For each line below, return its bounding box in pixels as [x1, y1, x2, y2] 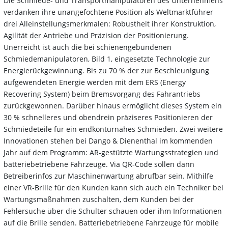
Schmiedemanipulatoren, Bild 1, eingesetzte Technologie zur [4, 53, 210, 64]
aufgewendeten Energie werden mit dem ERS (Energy [4, 77, 186, 87]
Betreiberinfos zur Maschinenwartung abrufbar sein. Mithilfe [4, 170, 213, 181]
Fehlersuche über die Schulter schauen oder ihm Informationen [4, 206, 222, 216]
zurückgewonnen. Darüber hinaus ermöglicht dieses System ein [4, 100, 222, 110]
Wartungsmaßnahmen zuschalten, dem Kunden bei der [4, 194, 194, 204]
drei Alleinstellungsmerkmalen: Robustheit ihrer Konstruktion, [4, 18, 216, 28]
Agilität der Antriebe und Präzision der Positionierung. [4, 30, 189, 40]
